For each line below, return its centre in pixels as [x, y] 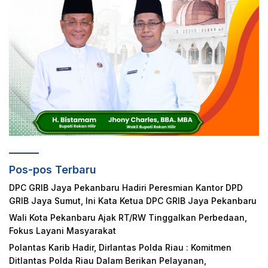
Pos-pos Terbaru [53, 170]
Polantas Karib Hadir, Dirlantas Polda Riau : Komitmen [120, 248]
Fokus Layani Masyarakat [63, 231]
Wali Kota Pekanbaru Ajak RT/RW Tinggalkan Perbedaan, [128, 218]
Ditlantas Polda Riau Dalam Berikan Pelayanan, [108, 261]
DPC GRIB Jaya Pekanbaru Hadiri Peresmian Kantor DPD [126, 188]
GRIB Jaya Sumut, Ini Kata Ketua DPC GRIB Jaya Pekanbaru [133, 201]
